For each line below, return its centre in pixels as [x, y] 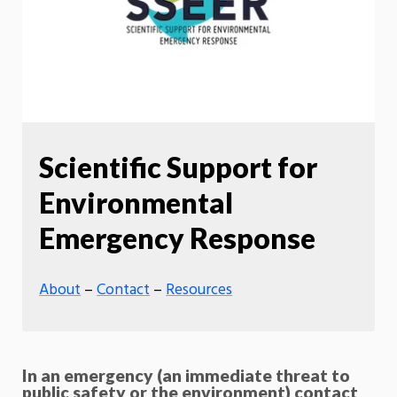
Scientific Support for [179, 167]
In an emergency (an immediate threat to [186, 376]
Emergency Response [178, 238]
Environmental [136, 203]
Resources [199, 291]
